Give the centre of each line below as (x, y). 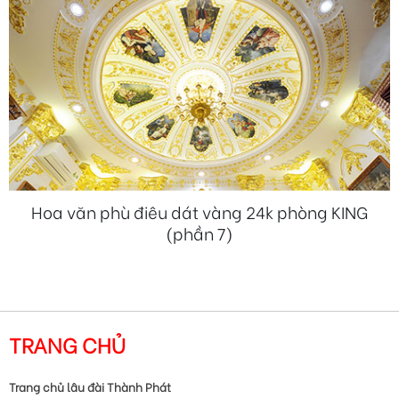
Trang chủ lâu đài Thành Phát (90, 386)
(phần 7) (199, 232)
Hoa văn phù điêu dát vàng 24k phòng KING (199, 211)
